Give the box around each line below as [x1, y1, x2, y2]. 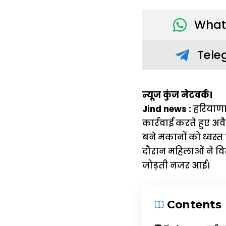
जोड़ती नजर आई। [142, 159, 209, 172]
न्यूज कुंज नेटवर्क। [142, 88, 212, 101]
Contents [167, 198, 221, 212]
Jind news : [142, 102, 191, 115]
